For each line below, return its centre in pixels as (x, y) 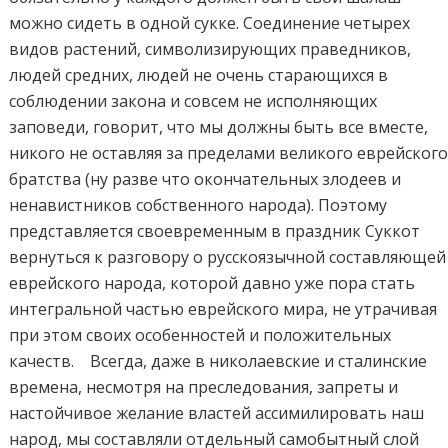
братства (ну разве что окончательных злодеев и (205, 178)
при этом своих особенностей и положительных (200, 334)
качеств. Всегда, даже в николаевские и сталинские (218, 360)
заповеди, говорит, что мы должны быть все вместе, (219, 126)
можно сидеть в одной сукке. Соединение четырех (210, 22)
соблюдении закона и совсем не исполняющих (193, 100)
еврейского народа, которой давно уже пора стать (212, 282)
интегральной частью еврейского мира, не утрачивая (223, 308)
